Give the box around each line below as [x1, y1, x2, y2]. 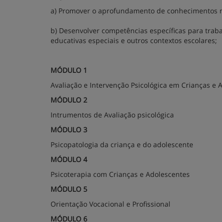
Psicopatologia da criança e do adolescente [51, 140, 193, 149]
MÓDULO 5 [51, 184, 87, 194]
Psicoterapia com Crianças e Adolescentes [51, 169, 190, 179]
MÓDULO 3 [51, 125, 87, 134]
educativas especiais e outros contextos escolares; [51, 36, 217, 45]
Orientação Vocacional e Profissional [51, 199, 170, 209]
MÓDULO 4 [51, 155, 87, 164]
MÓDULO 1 [51, 65, 87, 75]
